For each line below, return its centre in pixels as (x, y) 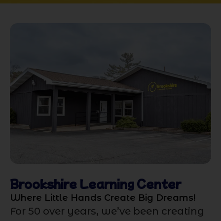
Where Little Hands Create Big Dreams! (103, 198)
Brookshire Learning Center (95, 183)
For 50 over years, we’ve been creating (107, 211)
